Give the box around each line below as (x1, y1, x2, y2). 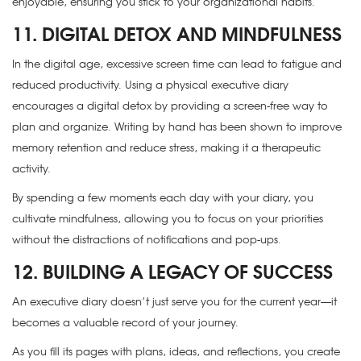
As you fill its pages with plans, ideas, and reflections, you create (12, 343, 340, 359)
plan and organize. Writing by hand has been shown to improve (12, 118, 342, 135)
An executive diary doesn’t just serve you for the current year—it (12, 293, 337, 309)
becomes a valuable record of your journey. (12, 314, 242, 330)
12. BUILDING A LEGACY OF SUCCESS (12, 256, 333, 285)
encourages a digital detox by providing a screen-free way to (12, 98, 328, 114)
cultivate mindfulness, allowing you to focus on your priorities (12, 210, 323, 226)
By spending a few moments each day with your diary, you (12, 189, 313, 205)
